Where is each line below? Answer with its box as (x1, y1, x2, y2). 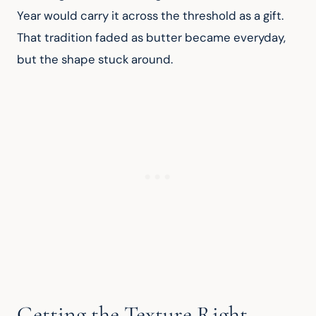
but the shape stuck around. (17, 51, 173, 68)
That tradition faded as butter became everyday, (17, 30, 288, 46)
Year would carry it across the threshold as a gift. (17, 8, 286, 24)
